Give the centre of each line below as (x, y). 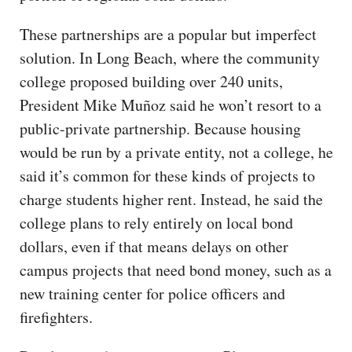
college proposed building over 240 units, (151, 81)
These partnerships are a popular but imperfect (168, 34)
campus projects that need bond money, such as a (176, 269)
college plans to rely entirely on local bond (156, 222)
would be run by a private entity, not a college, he (176, 152)
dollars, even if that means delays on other (154, 246)
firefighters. (59, 317)
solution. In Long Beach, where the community (170, 57)
